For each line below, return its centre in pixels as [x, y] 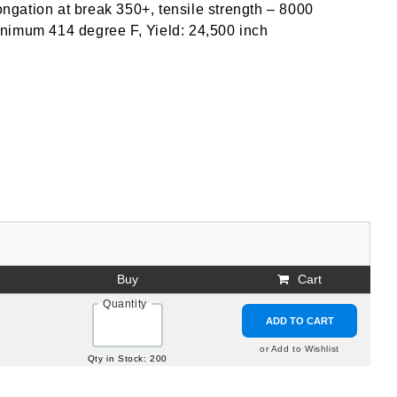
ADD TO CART [300, 321]
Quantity [125, 304]
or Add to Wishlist [300, 349]
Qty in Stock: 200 [128, 359]
